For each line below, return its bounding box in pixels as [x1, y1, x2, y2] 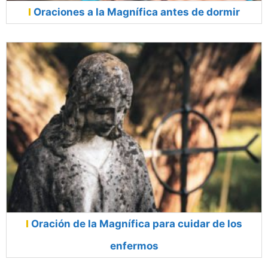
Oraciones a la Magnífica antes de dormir [33, 5, 240, 18]
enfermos [109, 239, 159, 252]
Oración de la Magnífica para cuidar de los [31, 217, 242, 230]
